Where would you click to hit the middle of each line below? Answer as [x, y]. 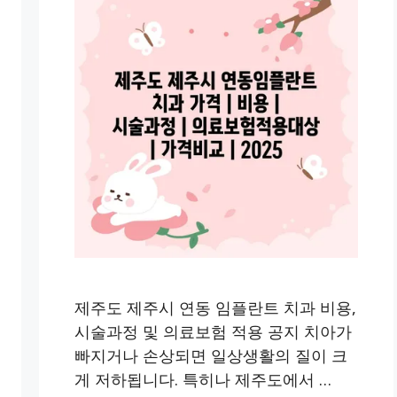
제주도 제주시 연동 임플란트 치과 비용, [215, 307]
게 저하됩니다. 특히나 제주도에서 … [203, 379]
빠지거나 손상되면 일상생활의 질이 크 [211, 355]
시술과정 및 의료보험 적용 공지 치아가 [213, 331]
